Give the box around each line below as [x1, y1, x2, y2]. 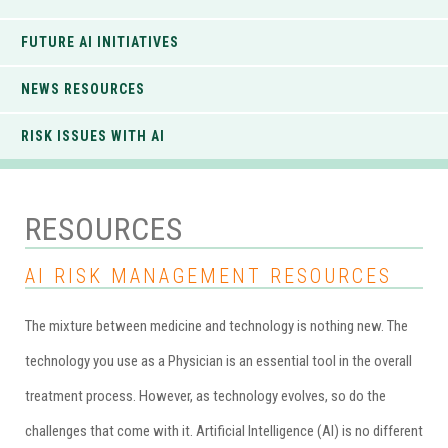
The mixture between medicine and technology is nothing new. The [25, 317, 408, 336]
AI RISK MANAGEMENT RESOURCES [25, 264, 392, 289]
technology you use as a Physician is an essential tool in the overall [25, 352, 412, 371]
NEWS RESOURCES [21, 81, 145, 98]
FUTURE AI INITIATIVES [21, 34, 179, 51]
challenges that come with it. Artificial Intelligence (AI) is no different [25, 422, 423, 441]
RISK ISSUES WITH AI [21, 128, 165, 145]
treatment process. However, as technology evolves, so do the [25, 387, 386, 406]
